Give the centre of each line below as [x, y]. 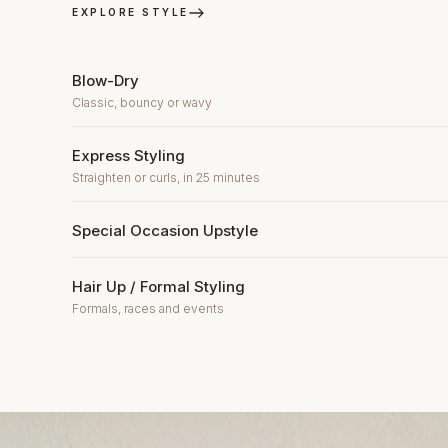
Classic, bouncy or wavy [142, 102]
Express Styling [128, 155]
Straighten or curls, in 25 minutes [166, 177]
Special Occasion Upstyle [165, 230]
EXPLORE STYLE [130, 12]
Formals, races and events [148, 308]
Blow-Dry [105, 80]
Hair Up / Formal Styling [158, 286]
